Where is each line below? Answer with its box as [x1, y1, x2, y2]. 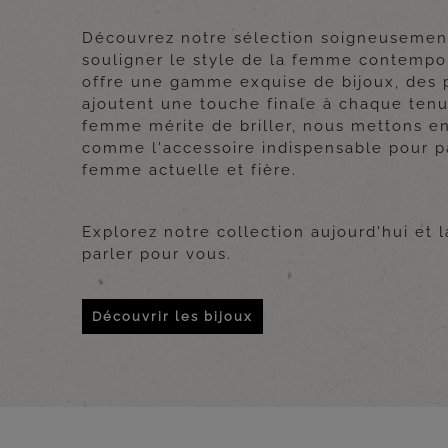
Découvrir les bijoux [92, 309, 254, 325]
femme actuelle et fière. [82, 161, 298, 180]
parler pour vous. [82, 245, 233, 264]
